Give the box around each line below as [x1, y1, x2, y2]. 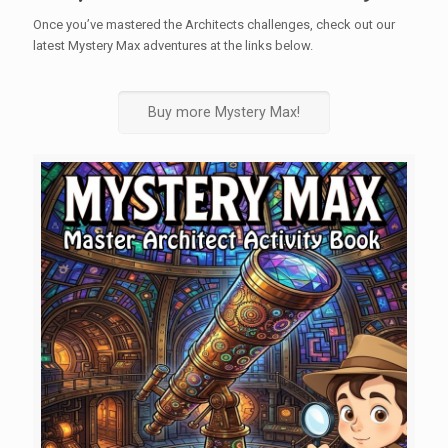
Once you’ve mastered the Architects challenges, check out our [33, 16, 395, 32]
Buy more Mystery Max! [148, 103, 300, 120]
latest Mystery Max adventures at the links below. [33, 37, 313, 53]
